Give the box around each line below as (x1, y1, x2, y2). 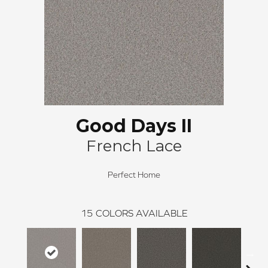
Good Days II (76, 114, 192, 137)
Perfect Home (108, 169, 160, 179)
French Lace (86, 136, 182, 156)
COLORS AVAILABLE (95, 207, 188, 218)
